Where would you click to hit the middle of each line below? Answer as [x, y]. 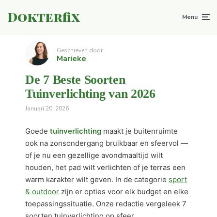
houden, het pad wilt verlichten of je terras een [105, 167]
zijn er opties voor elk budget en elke [124, 192]
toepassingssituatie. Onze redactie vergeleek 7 [106, 204]
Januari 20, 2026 [47, 108]
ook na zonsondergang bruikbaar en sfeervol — [107, 143]
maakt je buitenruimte [139, 131]
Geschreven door [80, 50]
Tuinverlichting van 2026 [90, 94]
